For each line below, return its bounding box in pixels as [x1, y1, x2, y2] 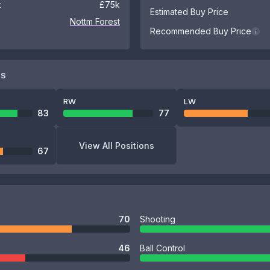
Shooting [140, 214, 175, 224]
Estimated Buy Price [150, 7, 228, 17]
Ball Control [140, 243, 185, 253]
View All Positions [78, 140, 154, 151]
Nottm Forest [70, 16, 120, 27]
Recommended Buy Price [150, 26, 251, 36]
